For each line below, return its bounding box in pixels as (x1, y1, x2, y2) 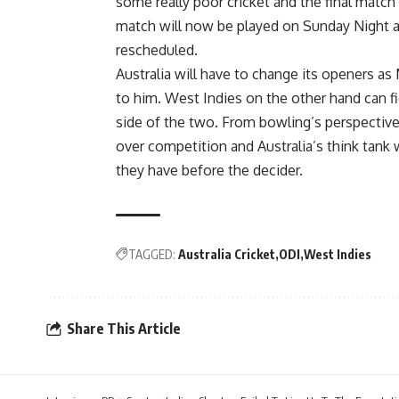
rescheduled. (116, 40, 198, 59)
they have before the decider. (116, 160, 303, 179)
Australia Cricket (178, 246, 275, 262)
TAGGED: (128, 246, 175, 262)
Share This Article (67, 320, 181, 338)
